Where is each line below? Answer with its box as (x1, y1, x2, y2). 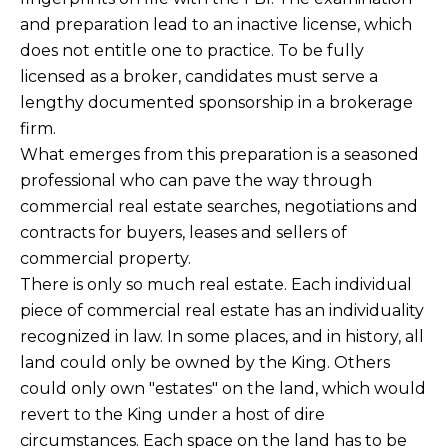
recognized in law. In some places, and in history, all (20, 326, 424, 346)
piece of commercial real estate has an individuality (20, 300, 424, 320)
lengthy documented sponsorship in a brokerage (20, 92, 413, 112)
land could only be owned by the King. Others (20, 352, 390, 372)
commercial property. (20, 248, 191, 268)
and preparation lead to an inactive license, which (20, 14, 412, 34)
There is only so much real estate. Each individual (20, 274, 412, 294)
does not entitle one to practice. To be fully (20, 40, 364, 60)
